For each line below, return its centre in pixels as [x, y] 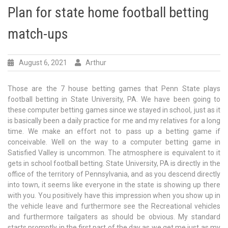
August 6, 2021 [43, 63]
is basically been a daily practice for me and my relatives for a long [114, 121]
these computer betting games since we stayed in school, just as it [114, 110]
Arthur [96, 63]
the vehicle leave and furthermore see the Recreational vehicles [114, 206]
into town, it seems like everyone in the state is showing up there [114, 185]
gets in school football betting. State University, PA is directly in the [114, 164]
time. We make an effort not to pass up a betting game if [114, 132]
